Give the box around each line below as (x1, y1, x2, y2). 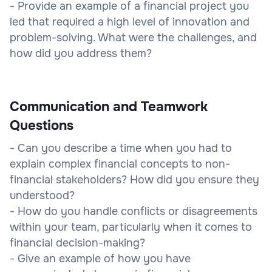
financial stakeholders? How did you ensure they (10, 172, 259, 186)
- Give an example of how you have (10, 251, 191, 265)
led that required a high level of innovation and (10, 15, 250, 29)
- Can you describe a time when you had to (10, 141, 232, 155)
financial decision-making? (10, 236, 145, 250)
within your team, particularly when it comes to (10, 220, 252, 234)
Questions (10, 117, 73, 134)
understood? (10, 188, 75, 202)
